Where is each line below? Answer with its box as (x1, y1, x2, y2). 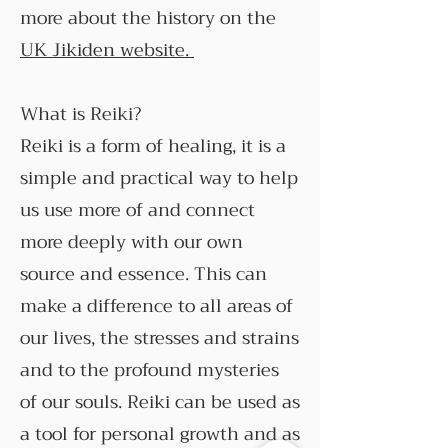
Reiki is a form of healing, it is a (20, 130, 286, 162)
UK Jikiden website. (20, 34, 194, 66)
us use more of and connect (20, 194, 255, 226)
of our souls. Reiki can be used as (20, 386, 300, 418)
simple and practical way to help (20, 162, 298, 194)
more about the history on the (20, 2, 276, 34)
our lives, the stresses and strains (20, 322, 299, 354)
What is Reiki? (20, 98, 141, 130)
